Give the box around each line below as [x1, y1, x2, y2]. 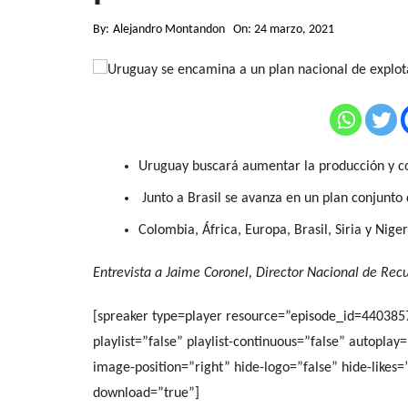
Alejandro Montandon [113, 23, 225, 37]
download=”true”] [93, 385, 199, 401]
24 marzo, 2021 [254, 23, 334, 37]
